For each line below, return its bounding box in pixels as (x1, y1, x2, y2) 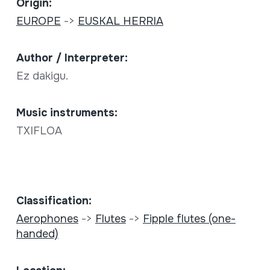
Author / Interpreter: (16, 51, 128, 65)
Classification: (16, 194, 92, 208)
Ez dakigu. (16, 69, 71, 83)
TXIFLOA (16, 124, 62, 138)
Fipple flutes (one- (142, 212, 236, 226)
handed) (16, 227, 58, 241)
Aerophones (16, 212, 78, 226)
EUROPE (16, 14, 61, 28)
